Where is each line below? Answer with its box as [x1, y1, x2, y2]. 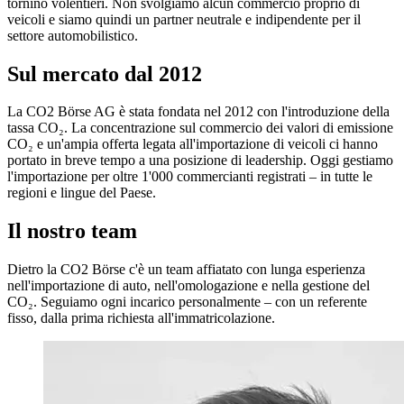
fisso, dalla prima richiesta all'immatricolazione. [7, 310, 275, 326]
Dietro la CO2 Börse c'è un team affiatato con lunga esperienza [7, 262, 365, 278]
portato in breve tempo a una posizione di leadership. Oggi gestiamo [7, 152, 393, 169]
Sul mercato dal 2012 [7, 61, 202, 86]
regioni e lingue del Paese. [7, 185, 156, 201]
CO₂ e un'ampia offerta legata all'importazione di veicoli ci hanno [7, 136, 378, 152]
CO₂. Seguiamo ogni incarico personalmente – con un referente [7, 294, 367, 310]
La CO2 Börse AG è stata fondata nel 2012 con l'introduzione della [7, 104, 390, 120]
